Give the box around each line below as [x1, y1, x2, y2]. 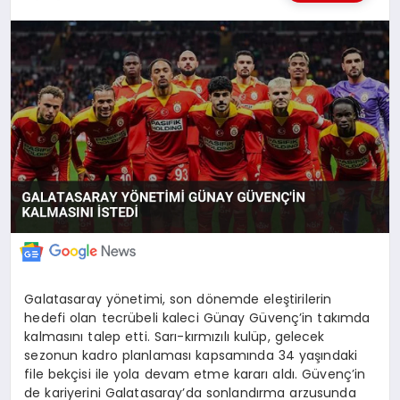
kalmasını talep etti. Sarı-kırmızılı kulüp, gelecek [24, 328, 325, 346]
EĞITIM [23, 62, 67, 81]
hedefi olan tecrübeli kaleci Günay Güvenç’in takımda [24, 309, 371, 328]
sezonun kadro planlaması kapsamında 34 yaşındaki [24, 346, 358, 365]
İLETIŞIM [23, 115, 75, 134]
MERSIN [23, 9, 71, 28]
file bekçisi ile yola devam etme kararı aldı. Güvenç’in [24, 365, 366, 384]
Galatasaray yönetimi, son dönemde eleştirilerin [24, 290, 332, 309]
